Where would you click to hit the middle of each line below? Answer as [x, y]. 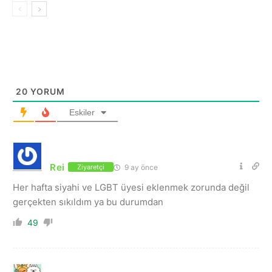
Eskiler [82, 112]
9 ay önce [141, 167]
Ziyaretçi [91, 167]
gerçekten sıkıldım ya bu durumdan [88, 202]
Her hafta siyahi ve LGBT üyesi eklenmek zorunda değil [131, 187]
